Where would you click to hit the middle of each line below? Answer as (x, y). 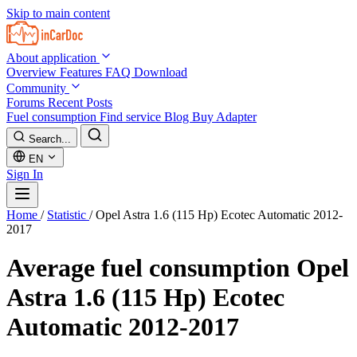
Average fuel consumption (151, 268)
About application (53, 58)
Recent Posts (80, 102)
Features (82, 72)
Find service (132, 117)
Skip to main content (58, 13)
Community (38, 88)
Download (161, 72)
